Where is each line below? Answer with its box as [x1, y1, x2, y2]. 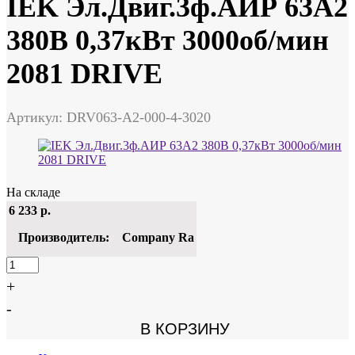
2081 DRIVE [6, 57, 162, 90]
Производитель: [18, 230, 109, 244]
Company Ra [122, 230, 194, 244]
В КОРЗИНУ [125, 319, 230, 338]
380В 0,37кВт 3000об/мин [6, 24, 329, 56]
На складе [6, 185, 60, 199]
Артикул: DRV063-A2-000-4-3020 [6, 109, 211, 125]
